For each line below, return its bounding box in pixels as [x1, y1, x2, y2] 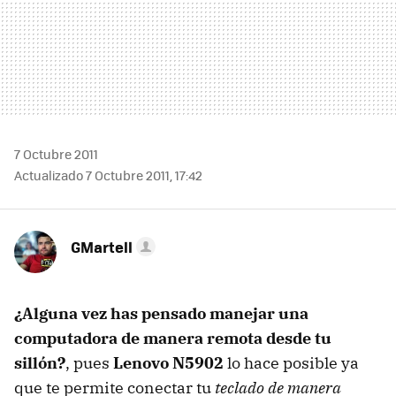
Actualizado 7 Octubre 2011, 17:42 [14, 165, 202, 184]
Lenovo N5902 [113, 352, 224, 373]
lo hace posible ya [224, 352, 359, 373]
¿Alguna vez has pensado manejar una [14, 302, 308, 324]
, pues [65, 352, 113, 373]
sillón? [14, 352, 65, 373]
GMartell [71, 235, 133, 257]
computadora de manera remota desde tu [14, 327, 331, 348]
